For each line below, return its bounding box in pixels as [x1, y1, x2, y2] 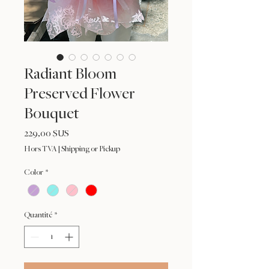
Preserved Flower [24, 85, 135, 103]
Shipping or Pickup [61, 145, 120, 154]
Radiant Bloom [24, 65, 116, 83]
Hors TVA [24, 145, 57, 154]
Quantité [24, 211, 52, 220]
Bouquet [24, 105, 79, 122]
